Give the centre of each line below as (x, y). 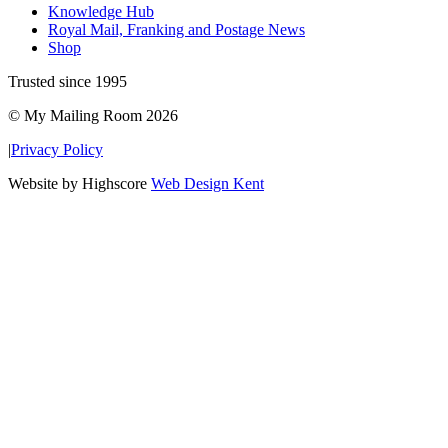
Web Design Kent (207, 183)
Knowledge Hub (101, 11)
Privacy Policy (57, 149)
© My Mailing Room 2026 (93, 115)
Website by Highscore (79, 183)
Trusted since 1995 (67, 81)
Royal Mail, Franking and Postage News (176, 29)
